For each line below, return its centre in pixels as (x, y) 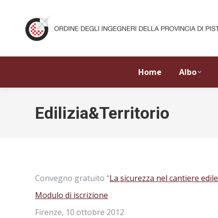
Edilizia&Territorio (102, 113)
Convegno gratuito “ (72, 178)
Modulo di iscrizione (72, 195)
